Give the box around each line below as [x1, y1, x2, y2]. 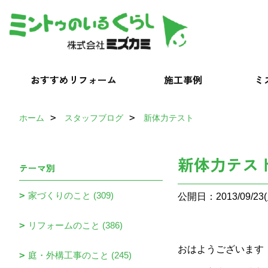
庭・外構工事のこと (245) [28, 250, 132, 260]
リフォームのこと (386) [28, 220, 123, 230]
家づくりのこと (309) [28, 190, 114, 200]
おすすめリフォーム [31, 72, 117, 87]
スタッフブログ [65, 113, 123, 123]
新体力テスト [144, 113, 194, 123]
